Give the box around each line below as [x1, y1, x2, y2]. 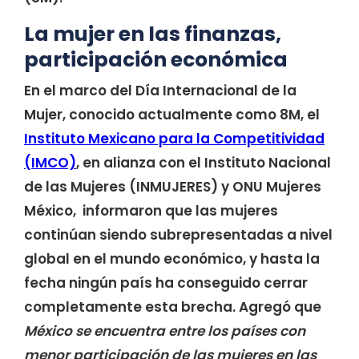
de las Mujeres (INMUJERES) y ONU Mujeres [24, 177, 321, 196]
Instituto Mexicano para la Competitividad [24, 129, 325, 148]
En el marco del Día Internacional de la [24, 81, 296, 100]
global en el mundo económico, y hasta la [24, 249, 320, 268]
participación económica [24, 46, 288, 74]
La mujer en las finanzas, [24, 20, 281, 48]
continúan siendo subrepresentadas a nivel [24, 225, 333, 244]
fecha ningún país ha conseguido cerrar [24, 273, 308, 292]
